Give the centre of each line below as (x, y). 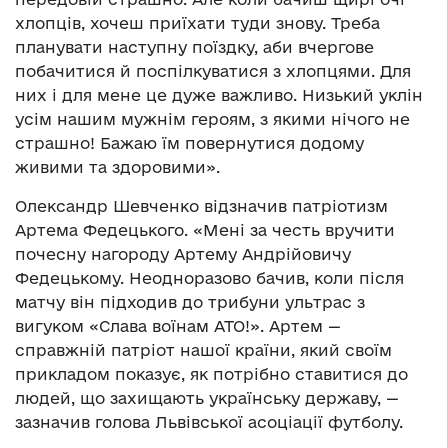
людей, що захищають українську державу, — (207, 398)
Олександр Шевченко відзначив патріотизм (201, 206)
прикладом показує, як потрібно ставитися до (211, 374)
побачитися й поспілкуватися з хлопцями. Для (213, 71)
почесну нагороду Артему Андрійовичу (183, 254)
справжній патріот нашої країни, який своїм (203, 350)
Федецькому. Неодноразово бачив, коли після (209, 278)
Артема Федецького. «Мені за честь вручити (205, 230)
